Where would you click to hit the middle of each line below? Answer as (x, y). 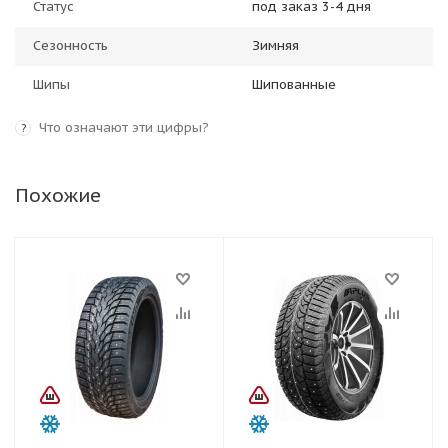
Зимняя (275, 45)
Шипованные (294, 84)
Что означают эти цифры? (124, 127)
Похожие (58, 195)
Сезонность (70, 45)
